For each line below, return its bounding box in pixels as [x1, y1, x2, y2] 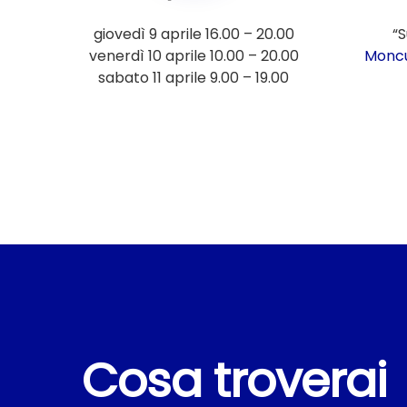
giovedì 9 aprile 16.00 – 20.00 [93, 24, 294, 45]
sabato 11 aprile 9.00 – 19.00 [98, 67, 289, 88]
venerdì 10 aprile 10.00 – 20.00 [88, 45, 299, 66]
